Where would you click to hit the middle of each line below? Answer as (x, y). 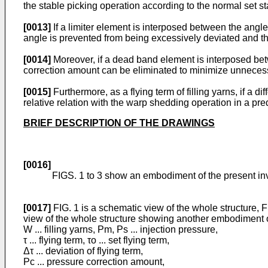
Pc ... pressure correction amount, (94, 262)
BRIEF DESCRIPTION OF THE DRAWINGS (119, 123)
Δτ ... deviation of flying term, (83, 251)
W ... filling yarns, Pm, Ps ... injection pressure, (121, 229)
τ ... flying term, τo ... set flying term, (96, 240)
